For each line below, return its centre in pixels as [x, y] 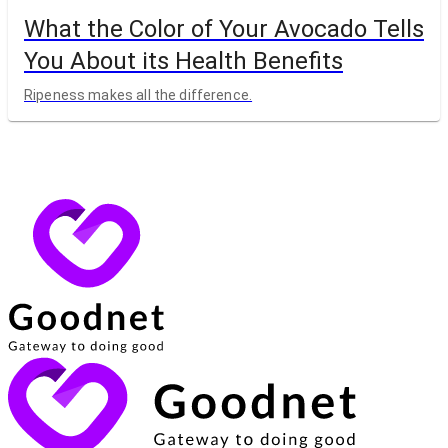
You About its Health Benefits [183, 60]
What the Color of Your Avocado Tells [224, 28]
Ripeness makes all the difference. [138, 95]
